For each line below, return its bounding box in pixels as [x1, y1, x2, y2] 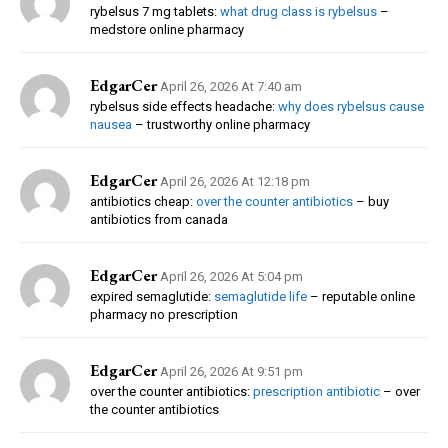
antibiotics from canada [90, 211, 228, 227]
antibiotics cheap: [90, 193, 196, 209]
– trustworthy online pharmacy [132, 116, 310, 132]
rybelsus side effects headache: [90, 98, 278, 114]
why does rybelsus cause [278, 98, 424, 114]
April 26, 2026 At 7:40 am [160, 78, 302, 94]
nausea [90, 116, 132, 132]
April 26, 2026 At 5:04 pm [160, 268, 303, 284]
